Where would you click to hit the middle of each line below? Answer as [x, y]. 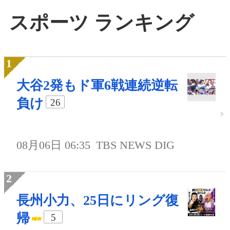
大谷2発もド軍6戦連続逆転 [97, 86]
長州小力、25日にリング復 [98, 201]
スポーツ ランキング [102, 22]
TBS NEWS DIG [136, 145]
